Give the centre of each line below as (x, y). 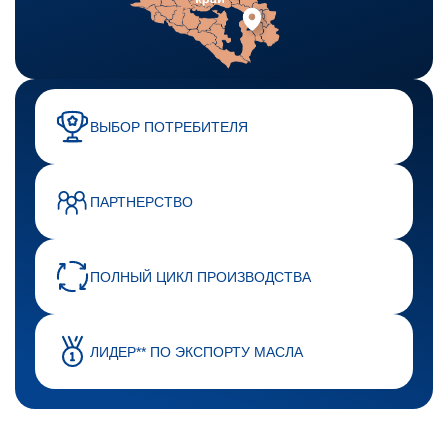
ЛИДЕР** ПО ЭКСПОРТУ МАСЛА (196, 351)
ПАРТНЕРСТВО (141, 201)
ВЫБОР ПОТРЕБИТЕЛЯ (169, 126)
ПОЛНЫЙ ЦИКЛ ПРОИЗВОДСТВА (200, 276)
